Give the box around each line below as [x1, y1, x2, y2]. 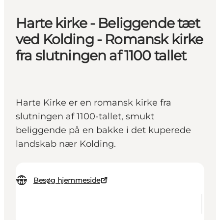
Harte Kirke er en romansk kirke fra [16, 97, 171, 109]
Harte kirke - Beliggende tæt [16, 15, 200, 32]
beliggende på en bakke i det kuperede [16, 125, 191, 136]
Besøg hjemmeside [33, 176, 100, 185]
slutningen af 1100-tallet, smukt [16, 111, 154, 122]
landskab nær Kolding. [16, 138, 121, 150]
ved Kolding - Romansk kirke [16, 31, 203, 48]
